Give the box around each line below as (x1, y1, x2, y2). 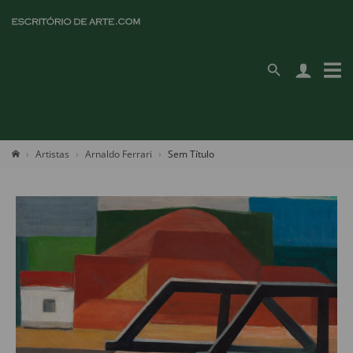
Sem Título (168, 147, 214, 161)
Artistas (35, 147, 69, 161)
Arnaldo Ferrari (85, 147, 152, 161)
